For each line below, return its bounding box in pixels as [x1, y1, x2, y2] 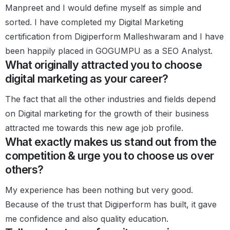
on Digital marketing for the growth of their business [5, 108, 209, 119]
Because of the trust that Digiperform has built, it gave [5, 199, 217, 209]
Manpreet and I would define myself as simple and [5, 2, 201, 13]
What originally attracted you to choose [5, 57, 202, 71]
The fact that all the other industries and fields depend [5, 93, 216, 104]
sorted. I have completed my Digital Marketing [5, 16, 183, 27]
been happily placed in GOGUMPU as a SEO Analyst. [5, 45, 213, 56]
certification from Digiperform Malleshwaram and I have [5, 31, 224, 42]
